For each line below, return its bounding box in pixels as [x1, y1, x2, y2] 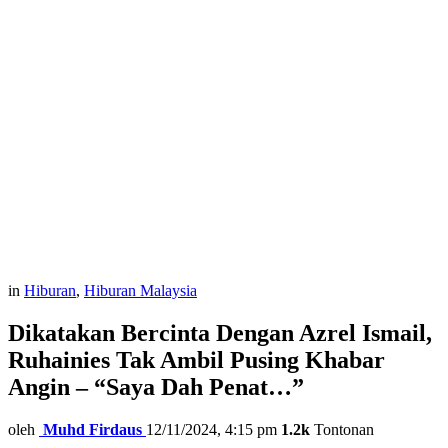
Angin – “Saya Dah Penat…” [8, 373, 304, 400]
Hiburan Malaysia [84, 282, 197, 299]
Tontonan [310, 420, 374, 438]
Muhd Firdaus [43, 420, 142, 438]
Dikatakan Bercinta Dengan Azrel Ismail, [8, 319, 432, 346]
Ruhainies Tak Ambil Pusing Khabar [8, 346, 385, 373]
